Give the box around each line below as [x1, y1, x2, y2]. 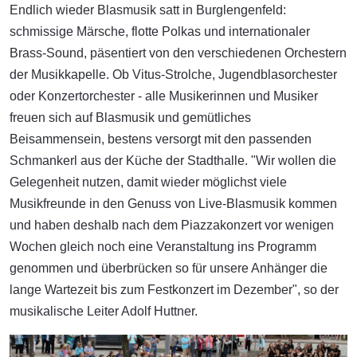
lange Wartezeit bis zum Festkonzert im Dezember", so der [10, 282, 339, 296]
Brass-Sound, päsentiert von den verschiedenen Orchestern [10, 45, 347, 60]
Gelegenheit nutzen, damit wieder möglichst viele [10, 175, 287, 189]
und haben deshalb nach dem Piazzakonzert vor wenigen [10, 218, 334, 232]
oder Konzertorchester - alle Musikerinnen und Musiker [10, 88, 318, 103]
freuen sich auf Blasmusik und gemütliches [10, 110, 251, 124]
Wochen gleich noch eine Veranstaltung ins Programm [10, 239, 316, 253]
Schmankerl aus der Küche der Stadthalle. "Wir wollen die [10, 153, 336, 167]
